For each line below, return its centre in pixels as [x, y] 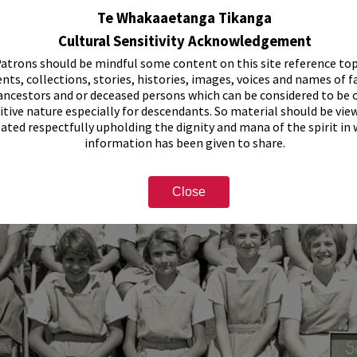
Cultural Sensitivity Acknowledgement [184, 41]
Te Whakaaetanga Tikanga [185, 18]
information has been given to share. [184, 143]
